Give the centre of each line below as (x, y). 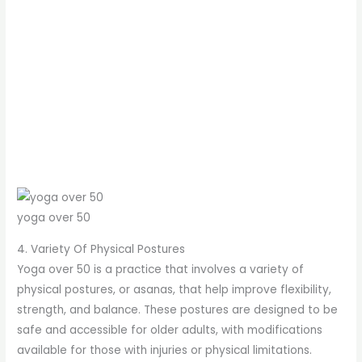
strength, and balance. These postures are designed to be (178, 309)
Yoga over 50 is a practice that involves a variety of (161, 269)
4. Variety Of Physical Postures (101, 249)
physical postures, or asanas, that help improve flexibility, (175, 289)
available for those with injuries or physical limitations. (165, 350)
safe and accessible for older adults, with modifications (170, 330)
